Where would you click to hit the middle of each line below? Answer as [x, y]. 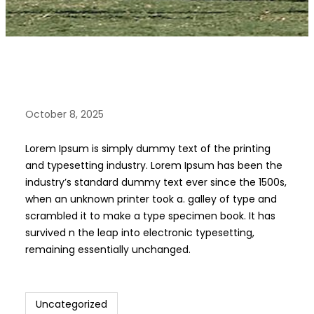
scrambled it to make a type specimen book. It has [150, 216]
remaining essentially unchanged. [108, 249]
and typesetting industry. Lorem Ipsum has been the [154, 165]
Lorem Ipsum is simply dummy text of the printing [148, 148]
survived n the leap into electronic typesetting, [140, 232]
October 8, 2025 [64, 115]
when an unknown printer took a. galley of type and [151, 199]
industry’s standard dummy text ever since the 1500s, [156, 182]
